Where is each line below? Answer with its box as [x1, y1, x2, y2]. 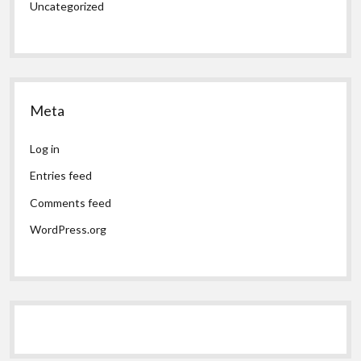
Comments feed [30, 195, 112, 210]
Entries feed [30, 168, 93, 183]
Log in [30, 141, 60, 156]
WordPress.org [30, 222, 107, 237]
